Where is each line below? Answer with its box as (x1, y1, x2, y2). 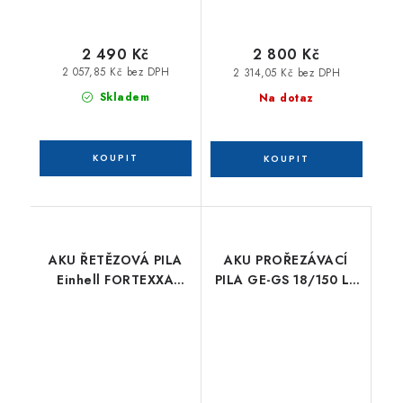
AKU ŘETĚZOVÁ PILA (49, 250, 183, 269)
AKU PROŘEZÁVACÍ (224, 250, 348, 269)
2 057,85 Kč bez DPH (61, 65, 169, 80)
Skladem (95, 88, 149, 105)
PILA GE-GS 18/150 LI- (214, 270, 357, 289)
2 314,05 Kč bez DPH (232, 65, 340, 80)
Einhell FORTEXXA (57, 270, 175, 289)
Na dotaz (258, 89, 314, 106)
